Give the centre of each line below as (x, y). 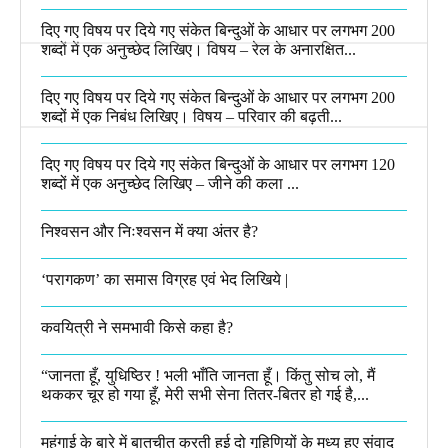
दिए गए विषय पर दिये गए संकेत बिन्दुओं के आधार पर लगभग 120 (218, 165)
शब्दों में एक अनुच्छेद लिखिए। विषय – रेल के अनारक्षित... (198, 50)
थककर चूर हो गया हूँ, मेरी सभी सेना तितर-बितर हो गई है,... (205, 395)
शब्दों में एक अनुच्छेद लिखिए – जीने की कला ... (170, 184)
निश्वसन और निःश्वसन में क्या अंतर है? (149, 232)
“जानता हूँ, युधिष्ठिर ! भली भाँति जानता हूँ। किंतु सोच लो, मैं (208, 376)
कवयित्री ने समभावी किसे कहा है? (137, 328)
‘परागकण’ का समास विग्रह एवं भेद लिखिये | (164, 280)
